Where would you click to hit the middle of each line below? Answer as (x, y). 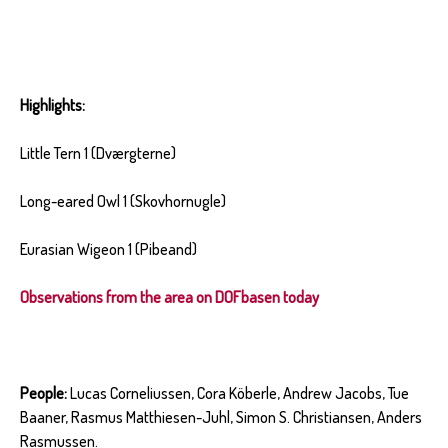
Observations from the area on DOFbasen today (169, 296)
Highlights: (52, 104)
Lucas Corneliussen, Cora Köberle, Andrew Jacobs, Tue (238, 392)
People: (43, 392)
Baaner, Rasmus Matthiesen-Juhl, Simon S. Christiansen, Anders (221, 416)
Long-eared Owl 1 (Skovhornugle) (123, 200)
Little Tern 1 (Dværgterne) (98, 152)
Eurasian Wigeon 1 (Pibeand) (108, 248)
